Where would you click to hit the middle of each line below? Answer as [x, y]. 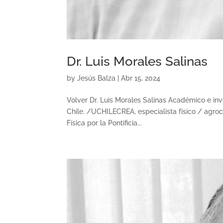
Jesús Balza [97, 78]
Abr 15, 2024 [141, 78]
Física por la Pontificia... [105, 123]
